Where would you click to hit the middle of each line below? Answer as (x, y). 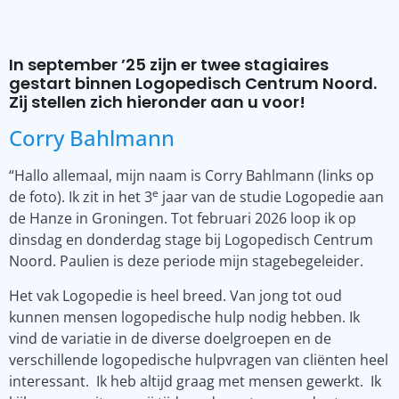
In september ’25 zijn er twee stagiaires (169, 65)
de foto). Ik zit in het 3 (81, 197)
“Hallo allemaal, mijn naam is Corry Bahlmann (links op (191, 176)
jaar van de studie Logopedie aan (271, 197)
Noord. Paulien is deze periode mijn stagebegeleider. (186, 261)
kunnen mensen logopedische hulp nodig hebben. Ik (184, 317)
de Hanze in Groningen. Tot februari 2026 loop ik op (183, 219)
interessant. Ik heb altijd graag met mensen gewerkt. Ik (195, 381)
